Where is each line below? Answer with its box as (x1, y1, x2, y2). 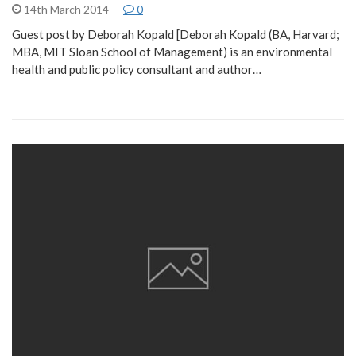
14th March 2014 (21, 2, 111, 16)
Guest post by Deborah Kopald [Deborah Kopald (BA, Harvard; (12, 26, 339, 41)
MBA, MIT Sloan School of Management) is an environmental (12, 44, 332, 59)
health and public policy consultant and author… (12, 61, 261, 76)
